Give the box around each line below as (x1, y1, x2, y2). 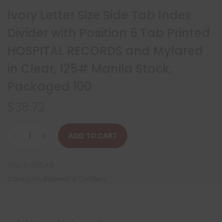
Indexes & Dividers (44, 174, 106, 184)
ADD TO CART (68, 131, 117, 141)
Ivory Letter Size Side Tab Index (7, 7, 191, 23)
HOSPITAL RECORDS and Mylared (7, 43, 203, 59)
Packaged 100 (7, 78, 92, 95)
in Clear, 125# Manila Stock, (7, 60, 172, 77)
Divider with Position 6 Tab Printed (7, 25, 210, 41)
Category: (7, 174, 44, 184)
